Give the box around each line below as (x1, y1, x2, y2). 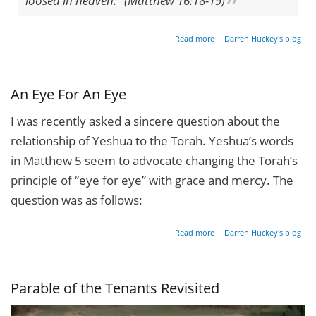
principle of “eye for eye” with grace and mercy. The (11, 171, 293, 188)
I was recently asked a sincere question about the (11, 112, 280, 129)
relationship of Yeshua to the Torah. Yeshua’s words (11, 132, 293, 149)
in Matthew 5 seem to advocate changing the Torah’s (11, 152, 298, 169)
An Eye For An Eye (11, 84, 126, 104)
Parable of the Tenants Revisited (11, 279, 219, 298)
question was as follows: (11, 191, 142, 208)
